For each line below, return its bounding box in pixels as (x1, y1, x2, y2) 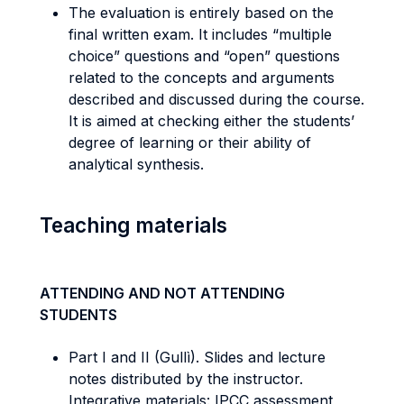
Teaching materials (40, 213, 227, 237)
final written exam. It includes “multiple (69, 25, 332, 43)
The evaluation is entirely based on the (69, 4, 334, 22)
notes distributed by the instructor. (69, 370, 303, 388)
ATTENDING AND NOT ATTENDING (40, 284, 285, 302)
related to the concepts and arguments (69, 69, 335, 87)
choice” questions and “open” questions (69, 47, 340, 65)
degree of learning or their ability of (69, 133, 311, 151)
